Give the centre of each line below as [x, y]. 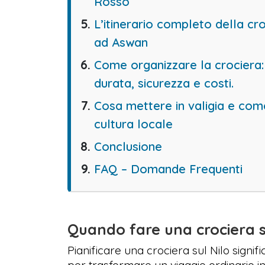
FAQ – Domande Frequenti [168, 169]
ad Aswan [121, 42]
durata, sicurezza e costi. [164, 83]
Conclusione [128, 146]
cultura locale [133, 124]
